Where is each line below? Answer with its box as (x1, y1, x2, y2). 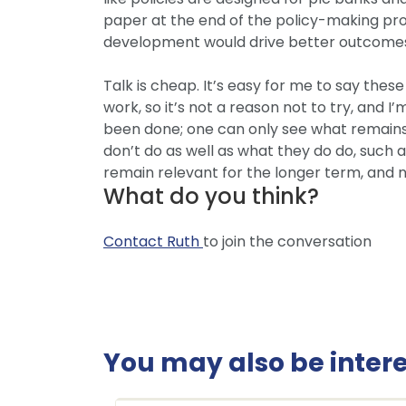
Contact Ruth (103, 231, 203, 252)
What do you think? (103, 181, 319, 211)
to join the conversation (203, 231, 372, 252)
